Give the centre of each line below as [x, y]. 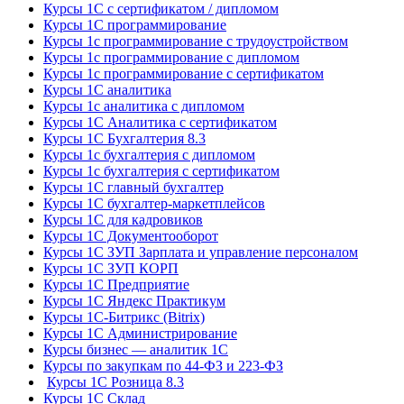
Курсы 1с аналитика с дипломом [144, 106]
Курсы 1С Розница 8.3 [115, 381]
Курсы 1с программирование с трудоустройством [196, 41]
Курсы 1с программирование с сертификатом [184, 73]
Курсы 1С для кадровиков [123, 219]
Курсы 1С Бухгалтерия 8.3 [124, 138]
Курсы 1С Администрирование [140, 333]
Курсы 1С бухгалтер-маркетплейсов [154, 203]
